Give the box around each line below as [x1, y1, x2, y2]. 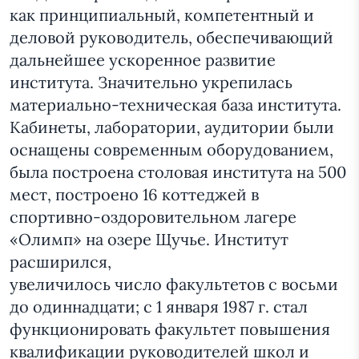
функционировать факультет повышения [10, 319, 330, 340]
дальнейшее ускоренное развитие [10, 50, 276, 71]
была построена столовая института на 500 [10, 162, 346, 183]
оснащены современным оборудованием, [10, 139, 333, 160]
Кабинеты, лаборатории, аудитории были [10, 117, 334, 138]
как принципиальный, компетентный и [10, 5, 314, 26]
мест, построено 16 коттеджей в [10, 184, 259, 205]
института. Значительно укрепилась [10, 72, 292, 93]
